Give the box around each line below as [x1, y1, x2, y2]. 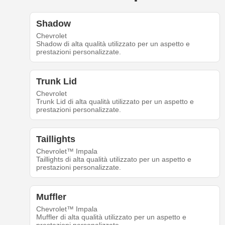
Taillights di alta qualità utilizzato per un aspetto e [36, 155, 191, 164]
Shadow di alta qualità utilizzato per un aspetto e [36, 40, 190, 48]
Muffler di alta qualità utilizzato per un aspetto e [36, 213, 186, 221]
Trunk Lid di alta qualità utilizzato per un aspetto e [36, 97, 194, 106]
